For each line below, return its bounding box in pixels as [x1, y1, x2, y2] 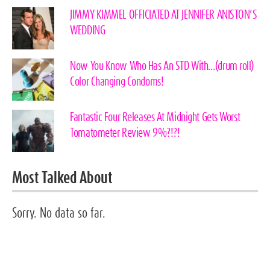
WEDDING [70, 25, 105, 36]
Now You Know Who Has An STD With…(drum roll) [70, 60, 254, 72]
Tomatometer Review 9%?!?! [70, 127, 180, 139]
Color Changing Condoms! [70, 76, 164, 87]
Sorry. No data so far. [12, 207, 105, 220]
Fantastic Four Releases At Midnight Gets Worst [70, 111, 240, 123]
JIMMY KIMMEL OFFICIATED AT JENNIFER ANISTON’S [70, 9, 257, 20]
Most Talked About [12, 171, 113, 186]
